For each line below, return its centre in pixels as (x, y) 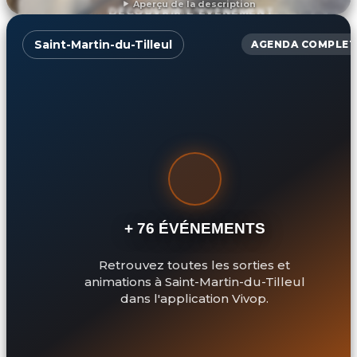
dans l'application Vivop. (194, 299)
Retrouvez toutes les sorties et (194, 265)
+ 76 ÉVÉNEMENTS (194, 229)
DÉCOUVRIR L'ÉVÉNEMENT (191, 12)
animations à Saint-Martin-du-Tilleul (194, 282)
